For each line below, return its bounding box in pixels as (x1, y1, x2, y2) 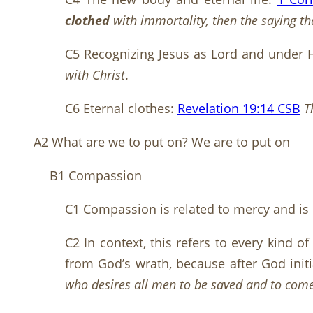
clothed (65, 12, 110, 29)
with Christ (65, 66, 125, 84)
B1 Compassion (50, 167, 142, 184)
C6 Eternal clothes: (65, 100, 177, 117)
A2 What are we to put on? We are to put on (34, 133, 290, 151)
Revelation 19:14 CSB (177, 100, 300, 117)
